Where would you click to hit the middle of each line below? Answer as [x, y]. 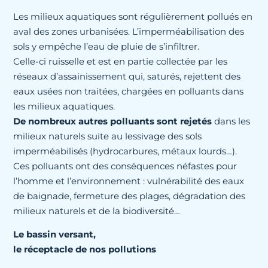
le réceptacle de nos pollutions [85, 249]
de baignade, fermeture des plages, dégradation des [130, 196]
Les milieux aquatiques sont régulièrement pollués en [133, 16]
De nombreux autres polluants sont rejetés [113, 121]
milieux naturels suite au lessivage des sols [108, 136]
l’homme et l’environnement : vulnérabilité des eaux [129, 181]
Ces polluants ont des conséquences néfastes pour [125, 166]
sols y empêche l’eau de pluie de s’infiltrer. [106, 46]
